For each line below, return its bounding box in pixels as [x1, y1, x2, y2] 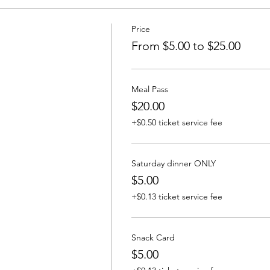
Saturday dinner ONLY [131, 158, 216, 169]
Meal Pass [131, 84, 168, 95]
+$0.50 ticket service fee [131, 117, 222, 128]
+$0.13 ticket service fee [131, 191, 222, 202]
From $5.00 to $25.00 [131, 39, 240, 54]
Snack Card [131, 232, 175, 243]
